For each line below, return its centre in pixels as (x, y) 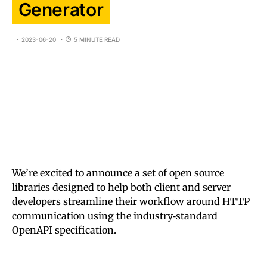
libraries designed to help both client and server (121, 187)
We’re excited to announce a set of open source (118, 173)
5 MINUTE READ (97, 39)
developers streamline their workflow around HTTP (131, 201)
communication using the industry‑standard (115, 215)
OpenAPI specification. (64, 230)
